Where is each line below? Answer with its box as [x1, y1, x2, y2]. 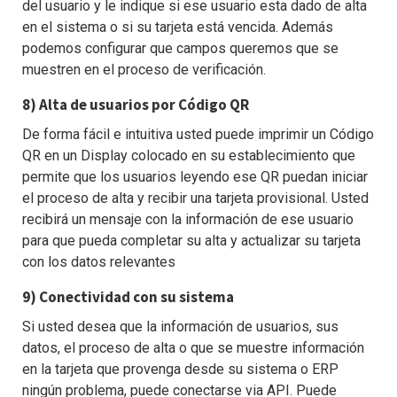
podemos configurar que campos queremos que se [22, 40, 339, 57]
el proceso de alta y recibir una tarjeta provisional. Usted [22, 190, 369, 206]
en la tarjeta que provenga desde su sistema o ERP [22, 361, 339, 378]
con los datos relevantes [22, 253, 175, 270]
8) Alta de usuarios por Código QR [22, 95, 249, 114]
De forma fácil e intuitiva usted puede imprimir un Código [22, 126, 374, 143]
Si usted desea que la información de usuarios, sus [22, 318, 339, 335]
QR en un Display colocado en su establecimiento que [22, 147, 355, 164]
